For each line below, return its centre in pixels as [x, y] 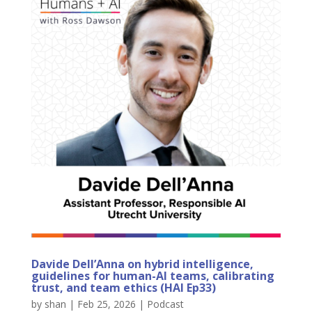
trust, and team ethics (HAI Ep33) [123, 287]
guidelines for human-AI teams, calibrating [153, 275]
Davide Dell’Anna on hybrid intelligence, [142, 264]
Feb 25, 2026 [106, 304]
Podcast [165, 304]
